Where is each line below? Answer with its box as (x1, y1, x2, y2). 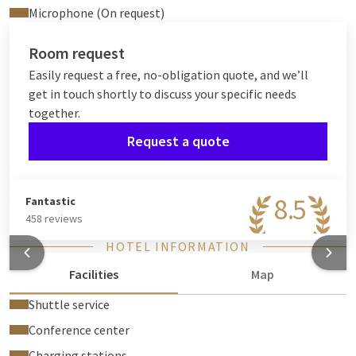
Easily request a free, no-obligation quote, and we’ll (29, 67, 308, 83)
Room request (29, 43, 125, 63)
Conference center (29, 322, 130, 338)
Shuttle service (29, 296, 110, 312)
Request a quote (126, 132, 230, 150)
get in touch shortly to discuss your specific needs (29, 86, 296, 102)
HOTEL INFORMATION (106, 238, 250, 254)
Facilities (69, 266, 118, 282)
